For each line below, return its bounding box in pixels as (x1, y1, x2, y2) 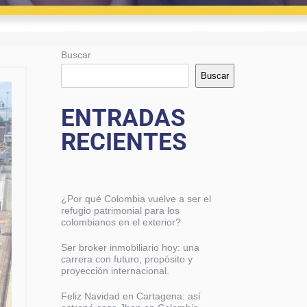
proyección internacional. (60, 265, 169, 276)
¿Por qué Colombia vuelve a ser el (60, 193, 211, 204)
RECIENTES (60, 128, 187, 156)
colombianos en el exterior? (60, 217, 181, 228)
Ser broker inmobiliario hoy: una (60, 242, 199, 253)
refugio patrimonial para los (60, 205, 180, 216)
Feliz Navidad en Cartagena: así (60, 291, 201, 302)
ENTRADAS (60, 104, 186, 132)
